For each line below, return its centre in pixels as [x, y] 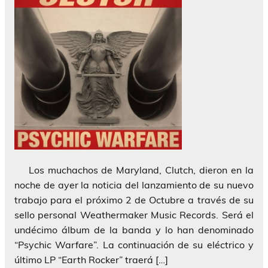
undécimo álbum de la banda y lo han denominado [134, 229]
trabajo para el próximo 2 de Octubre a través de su [134, 200]
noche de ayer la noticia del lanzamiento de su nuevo [134, 185]
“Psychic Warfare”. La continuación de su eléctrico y [134, 244]
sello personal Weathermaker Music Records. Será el [134, 214]
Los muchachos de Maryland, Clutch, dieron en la [134, 170]
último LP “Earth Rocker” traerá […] [91, 259]
